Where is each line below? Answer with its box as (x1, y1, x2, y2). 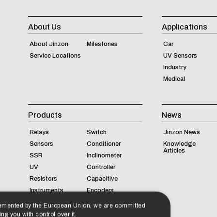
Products (28, 111, 62, 120)
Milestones (86, 41, 118, 48)
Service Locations (30, 52, 81, 60)
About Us (28, 23, 61, 31)
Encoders (86, 187, 114, 194)
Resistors (30, 175, 57, 183)
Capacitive (86, 175, 118, 183)
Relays (30, 129, 49, 136)
